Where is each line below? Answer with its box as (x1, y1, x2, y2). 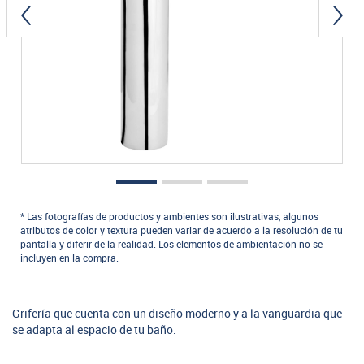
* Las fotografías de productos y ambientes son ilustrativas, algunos (20, 211, 318, 223)
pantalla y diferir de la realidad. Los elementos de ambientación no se (20, 239, 323, 250)
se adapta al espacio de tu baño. (12, 323, 176, 337)
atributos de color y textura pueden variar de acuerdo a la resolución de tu (20, 225, 343, 236)
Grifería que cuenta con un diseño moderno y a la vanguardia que (12, 307, 342, 321)
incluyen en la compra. (20, 253, 119, 264)
